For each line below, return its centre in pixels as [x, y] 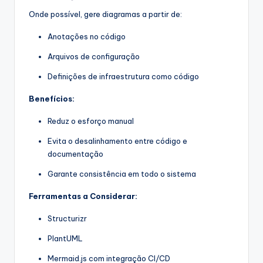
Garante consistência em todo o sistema [122, 174]
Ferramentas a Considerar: [83, 196]
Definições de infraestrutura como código [123, 77]
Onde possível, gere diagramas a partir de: [105, 14]
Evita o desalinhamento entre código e [117, 141]
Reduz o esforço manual [91, 121]
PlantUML [65, 239]
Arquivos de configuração [94, 57]
